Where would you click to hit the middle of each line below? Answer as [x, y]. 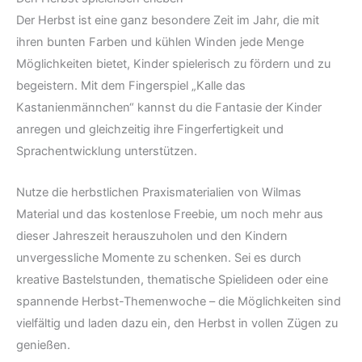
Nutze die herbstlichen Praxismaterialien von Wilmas [159, 192]
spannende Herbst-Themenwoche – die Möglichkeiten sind [179, 301]
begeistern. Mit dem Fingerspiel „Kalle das [131, 86]
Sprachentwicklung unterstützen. [107, 152]
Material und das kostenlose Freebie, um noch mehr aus [170, 214]
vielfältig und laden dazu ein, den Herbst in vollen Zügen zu [177, 323]
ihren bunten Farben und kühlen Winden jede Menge [160, 42]
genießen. [43, 345]
